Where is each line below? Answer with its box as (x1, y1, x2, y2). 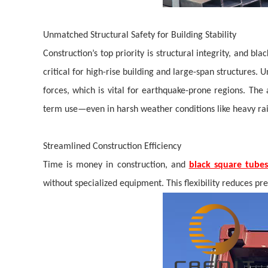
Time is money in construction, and (43, 160, 189, 170)
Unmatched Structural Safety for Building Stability (43, 31, 236, 40)
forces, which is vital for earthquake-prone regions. (43, 86, 249, 96)
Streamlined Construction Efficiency (43, 142, 181, 151)
